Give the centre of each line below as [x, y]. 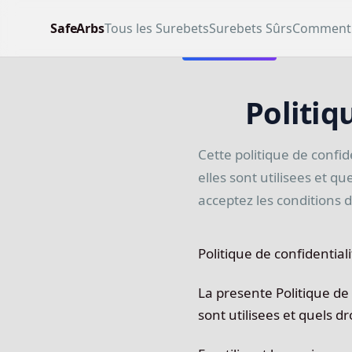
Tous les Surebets [156, 28]
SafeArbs [77, 28]
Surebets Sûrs [250, 28]
